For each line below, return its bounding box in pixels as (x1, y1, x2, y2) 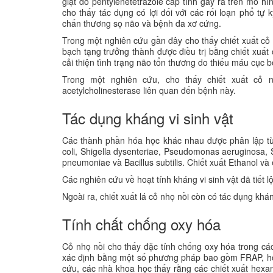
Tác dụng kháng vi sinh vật (62, 107, 233, 129)
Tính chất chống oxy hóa (62, 213, 221, 235)
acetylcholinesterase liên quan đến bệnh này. (62, 83, 236, 96)
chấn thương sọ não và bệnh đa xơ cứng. (62, 16, 221, 29)
